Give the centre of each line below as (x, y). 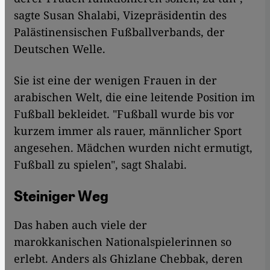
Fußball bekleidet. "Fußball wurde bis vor (124, 114)
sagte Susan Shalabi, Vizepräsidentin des (120, 15)
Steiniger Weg (61, 196)
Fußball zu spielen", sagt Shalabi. (100, 165)
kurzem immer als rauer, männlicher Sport (128, 131)
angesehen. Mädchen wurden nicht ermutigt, (133, 148)
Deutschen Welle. (60, 49)
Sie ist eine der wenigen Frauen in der (115, 80)
